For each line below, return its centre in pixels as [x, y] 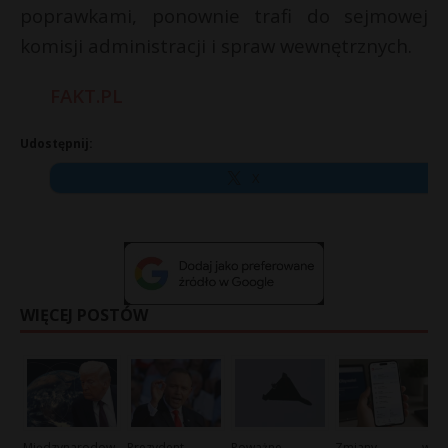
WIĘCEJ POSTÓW [84, 315]
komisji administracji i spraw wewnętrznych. [216, 45]
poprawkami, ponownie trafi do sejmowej [224, 15]
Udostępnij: [56, 143]
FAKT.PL [86, 95]
